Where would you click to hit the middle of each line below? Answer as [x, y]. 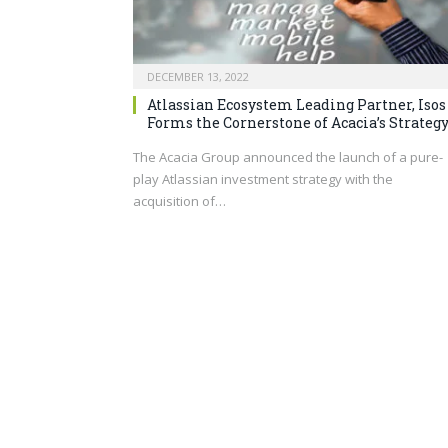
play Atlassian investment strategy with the [263, 178]
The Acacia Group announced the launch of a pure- [288, 156]
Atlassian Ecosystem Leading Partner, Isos [296, 104]
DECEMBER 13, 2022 [198, 76]
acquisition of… [179, 200]
